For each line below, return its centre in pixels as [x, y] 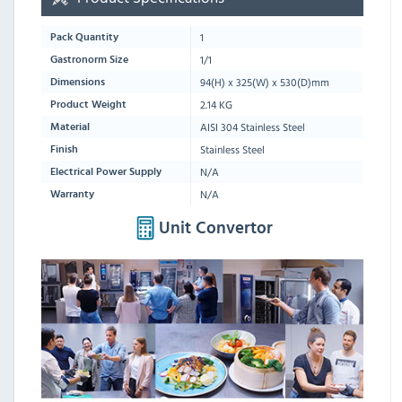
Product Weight [88, 104]
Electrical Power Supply [106, 171]
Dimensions [78, 81]
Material [70, 126]
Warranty [72, 193]
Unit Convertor [215, 228]
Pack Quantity [84, 36]
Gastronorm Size [89, 59]
